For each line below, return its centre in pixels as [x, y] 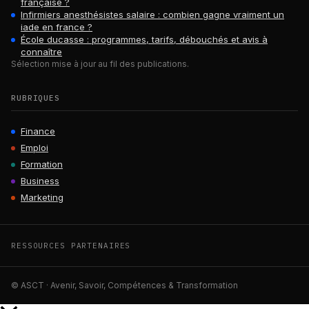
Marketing [42, 198]
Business [40, 181]
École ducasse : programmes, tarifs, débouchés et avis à [144, 40]
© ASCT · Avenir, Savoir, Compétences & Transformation [124, 286]
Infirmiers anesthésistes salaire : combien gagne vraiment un [152, 15]
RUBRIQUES [36, 98]
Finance [38, 131]
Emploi [34, 148]
